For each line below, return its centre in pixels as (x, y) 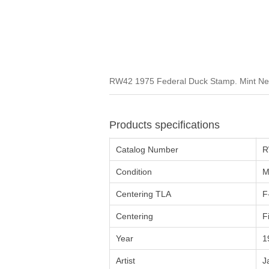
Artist (125, 260)
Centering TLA (144, 194)
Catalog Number (147, 149)
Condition (134, 171)
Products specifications (165, 125)
